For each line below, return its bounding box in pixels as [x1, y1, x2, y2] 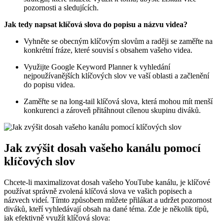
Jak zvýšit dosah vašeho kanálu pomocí [4, 142, 201, 155]
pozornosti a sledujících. [24, 3, 99, 12]
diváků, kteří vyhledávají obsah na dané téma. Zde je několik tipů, [4, 205, 209, 214]
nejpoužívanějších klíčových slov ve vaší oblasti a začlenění [24, 72, 209, 80]
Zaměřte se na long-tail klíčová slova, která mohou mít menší [24, 97, 213, 106]
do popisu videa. [24, 80, 75, 89]
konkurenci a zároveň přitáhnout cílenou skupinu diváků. [24, 106, 201, 115]
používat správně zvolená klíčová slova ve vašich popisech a [4, 187, 192, 196]
